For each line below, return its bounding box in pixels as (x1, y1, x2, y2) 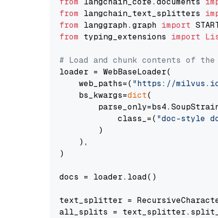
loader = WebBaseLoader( (59, 67, 171, 77)
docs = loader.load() (59, 172, 157, 182)
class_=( (59, 113, 157, 124)
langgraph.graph (79, 20, 162, 30)
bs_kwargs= (59, 90, 127, 100)
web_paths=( (59, 78, 132, 89)
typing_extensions (79, 32, 171, 42)
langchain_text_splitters (79, 8, 205, 18)
